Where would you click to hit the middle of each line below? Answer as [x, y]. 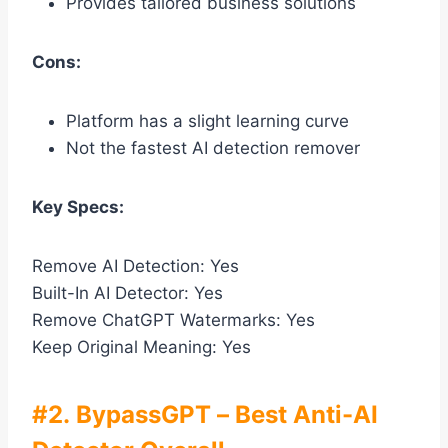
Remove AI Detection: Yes [135, 266]
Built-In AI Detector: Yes [127, 293]
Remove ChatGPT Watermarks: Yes [173, 320]
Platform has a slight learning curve [207, 121]
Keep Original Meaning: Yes [141, 347]
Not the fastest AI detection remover [213, 148]
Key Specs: [78, 207]
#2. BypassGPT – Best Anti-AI [205, 415]
